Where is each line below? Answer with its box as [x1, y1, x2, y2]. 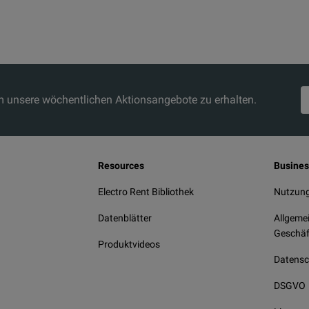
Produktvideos [98, 239, 160, 250]
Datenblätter [98, 212, 152, 223]
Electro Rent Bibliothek [98, 186, 194, 197]
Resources [98, 160, 144, 171]
